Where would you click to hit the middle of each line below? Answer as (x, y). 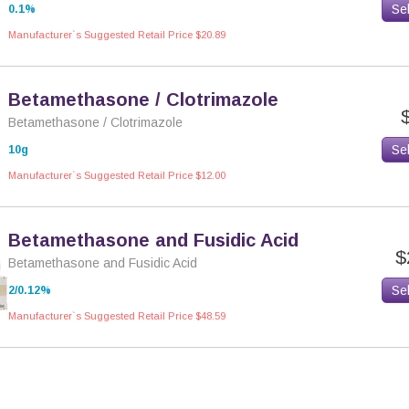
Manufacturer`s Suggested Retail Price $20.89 (117, 35)
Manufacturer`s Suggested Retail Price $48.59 (117, 316)
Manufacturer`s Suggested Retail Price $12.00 (117, 175)
